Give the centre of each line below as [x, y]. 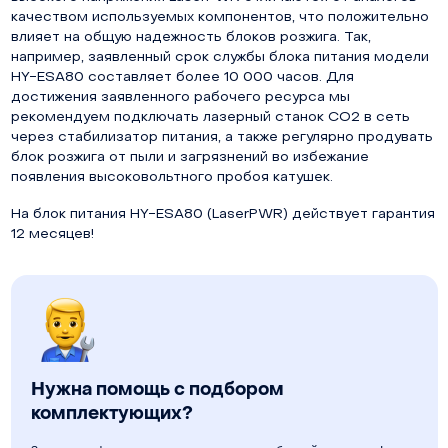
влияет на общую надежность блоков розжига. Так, [190, 37]
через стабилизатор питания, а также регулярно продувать [221, 137]
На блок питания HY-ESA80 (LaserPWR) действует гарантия [222, 214]
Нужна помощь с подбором [157, 389]
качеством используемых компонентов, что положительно [219, 17]
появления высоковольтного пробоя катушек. [171, 177]
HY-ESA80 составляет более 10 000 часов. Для [182, 77]
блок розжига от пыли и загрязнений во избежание [189, 157]
